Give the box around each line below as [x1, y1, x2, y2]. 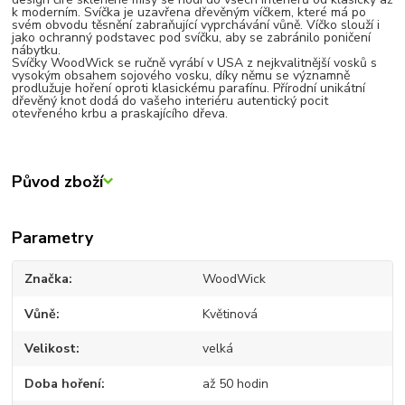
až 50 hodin [202, 374, 268, 392]
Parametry [12, 227, 94, 250]
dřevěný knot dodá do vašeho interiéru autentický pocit [12, 91, 329, 109]
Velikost [24, 340, 77, 358]
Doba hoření [24, 374, 102, 392]
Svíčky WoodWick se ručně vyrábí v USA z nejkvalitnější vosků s [12, 53, 378, 71]
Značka [24, 270, 70, 288]
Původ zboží [12, 170, 104, 193]
